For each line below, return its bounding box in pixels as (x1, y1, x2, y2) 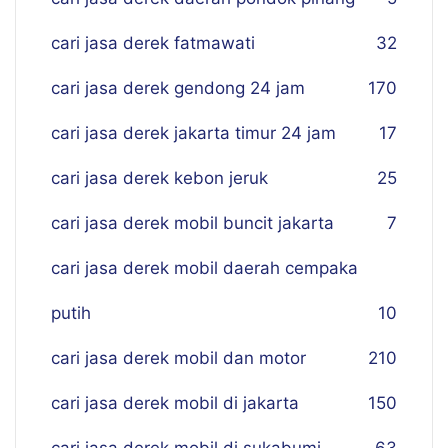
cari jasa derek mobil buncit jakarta (51, 213, 334, 233)
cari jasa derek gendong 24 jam (51, 78, 305, 98)
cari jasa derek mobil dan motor (51, 348, 306, 368)
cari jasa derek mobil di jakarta (51, 393, 299, 413)
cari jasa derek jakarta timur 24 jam (51, 123, 336, 143)
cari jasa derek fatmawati (51, 33, 255, 53)
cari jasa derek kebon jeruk (51, 168, 268, 188)
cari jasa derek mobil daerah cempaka (51, 258, 358, 278)
